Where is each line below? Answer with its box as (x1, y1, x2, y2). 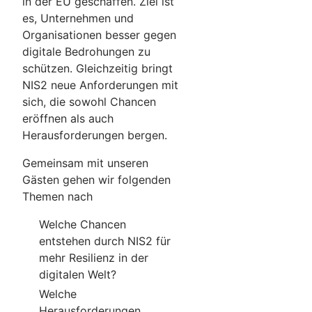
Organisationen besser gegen (22, 27, 176, 42)
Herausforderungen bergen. (22, 127, 171, 142)
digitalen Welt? (39, 267, 120, 281)
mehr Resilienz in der (39, 250, 148, 265)
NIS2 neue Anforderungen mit (22, 77, 178, 92)
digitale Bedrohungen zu (22, 44, 150, 58)
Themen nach (22, 189, 96, 203)
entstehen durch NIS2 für (39, 233, 171, 248)
